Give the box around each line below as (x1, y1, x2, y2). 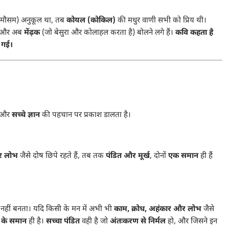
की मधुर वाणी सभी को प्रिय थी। (116, 15, 207, 26)
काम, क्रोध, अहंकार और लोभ (114, 204, 201, 214)
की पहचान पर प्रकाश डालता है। (40, 110, 131, 120)
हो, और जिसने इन (166, 217, 217, 226)
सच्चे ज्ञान (12, 110, 40, 120)
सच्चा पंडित (46, 217, 80, 226)
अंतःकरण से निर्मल (110, 217, 166, 226)
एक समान (168, 151, 198, 161)
